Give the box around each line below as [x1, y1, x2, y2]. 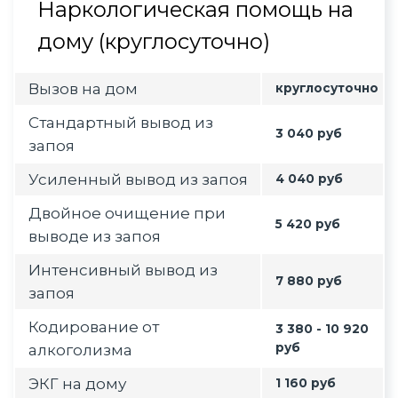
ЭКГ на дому [28, 374, 126, 393]
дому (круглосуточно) [37, 28, 270, 54]
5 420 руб [275, 216, 340, 231]
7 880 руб [275, 273, 342, 288]
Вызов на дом [28, 79, 141, 98]
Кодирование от [28, 317, 159, 336]
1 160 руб [275, 375, 336, 390]
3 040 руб [275, 125, 342, 140]
